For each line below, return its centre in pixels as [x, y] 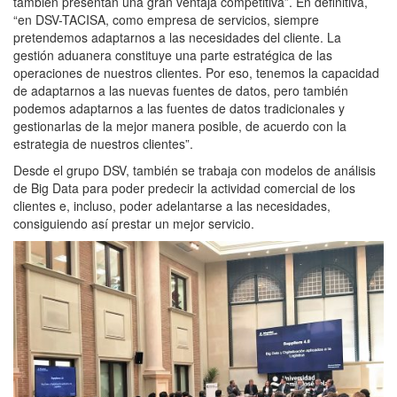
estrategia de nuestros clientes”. [103, 144]
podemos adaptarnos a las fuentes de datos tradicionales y [179, 109]
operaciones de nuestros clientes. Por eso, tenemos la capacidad [196, 73]
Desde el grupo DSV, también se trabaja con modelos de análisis [195, 171]
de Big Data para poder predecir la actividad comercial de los [184, 188]
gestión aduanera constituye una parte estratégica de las [173, 55]
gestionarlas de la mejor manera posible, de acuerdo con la [180, 126]
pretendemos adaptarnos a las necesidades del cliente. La [177, 38]
